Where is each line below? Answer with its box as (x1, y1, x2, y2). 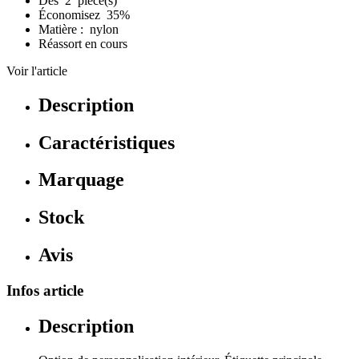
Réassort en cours (38, 36, 127, 50)
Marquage (38, 169, 124, 191)
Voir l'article (6, 63, 67, 78)
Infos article (6, 282, 83, 300)
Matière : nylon (38, 22, 119, 36)
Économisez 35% (38, 7, 133, 22)
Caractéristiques (38, 131, 175, 153)
